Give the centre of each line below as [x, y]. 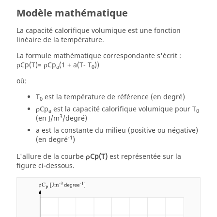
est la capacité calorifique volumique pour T [124, 109]
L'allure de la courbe [51, 157]
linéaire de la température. [60, 40]
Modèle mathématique [72, 13]
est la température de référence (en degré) [114, 97]
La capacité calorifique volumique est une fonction [99, 31]
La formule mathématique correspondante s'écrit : [99, 56]
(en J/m [48, 118]
